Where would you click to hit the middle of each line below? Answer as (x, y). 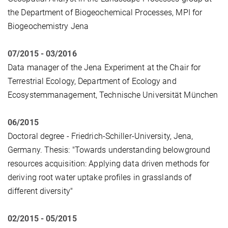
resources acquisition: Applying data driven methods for (109, 163)
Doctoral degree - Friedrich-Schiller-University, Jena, (101, 136)
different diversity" (40, 191)
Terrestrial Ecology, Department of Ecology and (92, 81)
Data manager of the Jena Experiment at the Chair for (104, 67)
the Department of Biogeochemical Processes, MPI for (105, 12)
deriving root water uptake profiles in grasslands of (100, 177)
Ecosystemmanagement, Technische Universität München (113, 95)
